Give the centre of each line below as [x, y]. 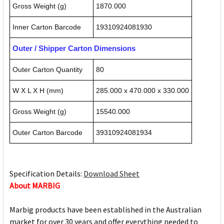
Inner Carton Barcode [47, 27]
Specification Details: [46, 174]
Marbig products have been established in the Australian [105, 210]
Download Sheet [111, 174]
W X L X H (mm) [38, 91]
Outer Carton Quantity [47, 70]
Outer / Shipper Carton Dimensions [74, 48]
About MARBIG [35, 186]
